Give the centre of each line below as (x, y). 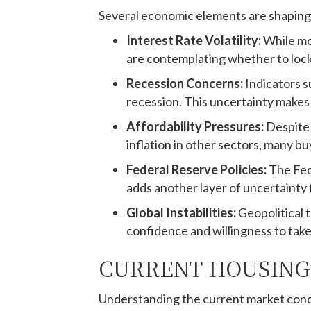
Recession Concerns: (185, 83)
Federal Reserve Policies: (196, 169)
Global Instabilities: (181, 212)
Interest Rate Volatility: (194, 40)
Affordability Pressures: (195, 126)
